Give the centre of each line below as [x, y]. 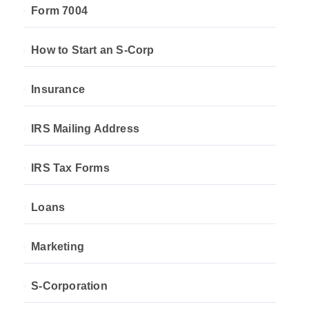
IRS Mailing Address [86, 129]
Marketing [58, 247]
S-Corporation [69, 286]
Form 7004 [60, 11]
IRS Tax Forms [70, 168]
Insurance [58, 89]
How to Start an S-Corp [93, 50]
